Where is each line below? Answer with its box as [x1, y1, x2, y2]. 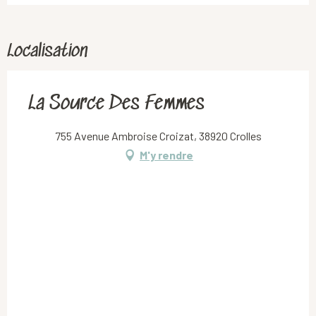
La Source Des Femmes [28, 93, 205, 116]
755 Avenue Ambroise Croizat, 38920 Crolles [54, 129, 262, 143]
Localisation [7, 42, 87, 63]
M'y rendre [140, 148, 193, 162]
